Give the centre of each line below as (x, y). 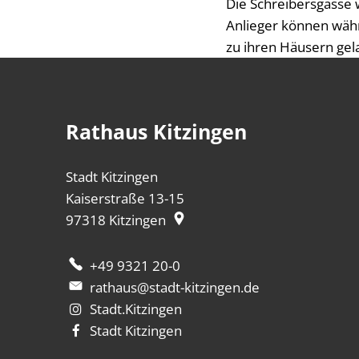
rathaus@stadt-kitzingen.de (174, 287)
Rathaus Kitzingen (156, 131)
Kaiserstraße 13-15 (125, 198)
